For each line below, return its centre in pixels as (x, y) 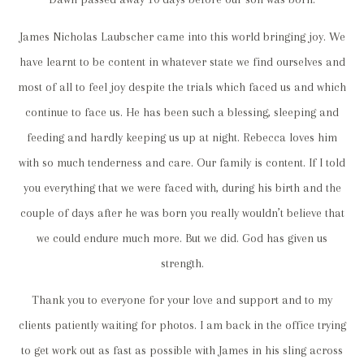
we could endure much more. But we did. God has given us (182, 238)
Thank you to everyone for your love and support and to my (182, 301)
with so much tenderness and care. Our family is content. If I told (182, 162)
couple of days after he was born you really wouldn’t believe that (182, 213)
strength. (182, 263)
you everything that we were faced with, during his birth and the (182, 188)
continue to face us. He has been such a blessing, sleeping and (182, 112)
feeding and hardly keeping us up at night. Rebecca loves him (182, 137)
